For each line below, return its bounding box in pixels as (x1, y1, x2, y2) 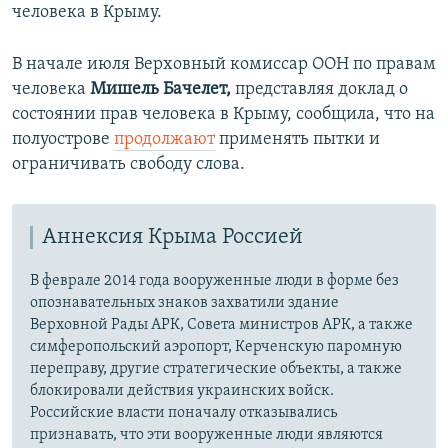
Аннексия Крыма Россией (42, 225, 303, 249)
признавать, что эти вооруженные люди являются (30, 426, 383, 443)
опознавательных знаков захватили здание (30, 294, 339, 311)
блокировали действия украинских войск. (30, 382, 334, 399)
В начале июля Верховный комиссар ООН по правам (12, 54, 436, 74)
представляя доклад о (235, 79, 408, 99)
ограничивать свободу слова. (12, 154, 245, 174)
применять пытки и (215, 129, 380, 149)
